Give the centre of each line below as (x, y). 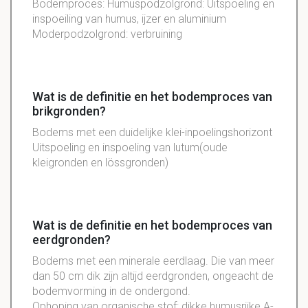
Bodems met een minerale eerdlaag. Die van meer (153, 261)
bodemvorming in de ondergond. (111, 291)
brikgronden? (69, 111)
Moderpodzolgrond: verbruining (107, 34)
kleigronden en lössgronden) (100, 163)
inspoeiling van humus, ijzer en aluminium (129, 19)
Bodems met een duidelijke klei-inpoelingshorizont (152, 133)
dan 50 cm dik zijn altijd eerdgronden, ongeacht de (153, 276)
